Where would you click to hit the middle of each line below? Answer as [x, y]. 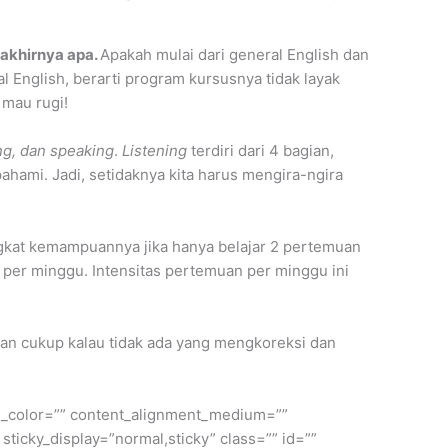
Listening [154, 150]
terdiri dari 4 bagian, [260, 150]
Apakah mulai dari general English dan [234, 54]
